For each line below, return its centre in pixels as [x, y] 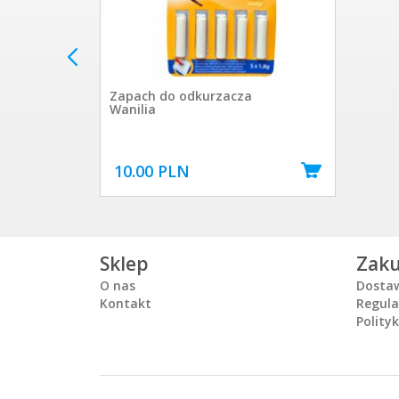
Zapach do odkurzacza [181, 95]
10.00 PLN [152, 171]
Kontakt [126, 303]
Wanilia [133, 109]
